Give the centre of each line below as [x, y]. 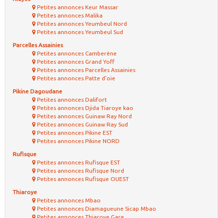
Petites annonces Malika [69, 15]
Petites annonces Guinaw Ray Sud [82, 124]
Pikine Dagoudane [37, 91]
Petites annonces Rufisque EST [78, 162]
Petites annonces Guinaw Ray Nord [84, 116]
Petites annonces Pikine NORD [78, 141]
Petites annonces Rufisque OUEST [82, 179]
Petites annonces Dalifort [71, 100]
